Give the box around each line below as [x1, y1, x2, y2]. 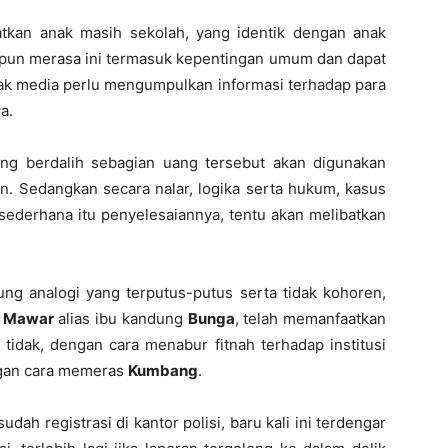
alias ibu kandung [53, 309, 188, 328]
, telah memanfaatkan [234, 309, 386, 328]
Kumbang [128, 361, 198, 380]
